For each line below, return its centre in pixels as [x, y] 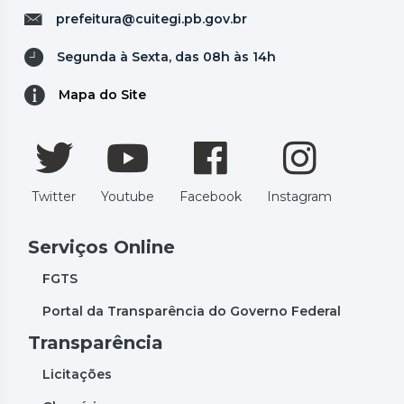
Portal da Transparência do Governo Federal [192, 311]
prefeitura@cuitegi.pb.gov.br [151, 18]
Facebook [211, 196]
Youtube [128, 196]
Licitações [77, 374]
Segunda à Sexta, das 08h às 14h [166, 56]
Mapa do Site [102, 94]
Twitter [54, 196]
